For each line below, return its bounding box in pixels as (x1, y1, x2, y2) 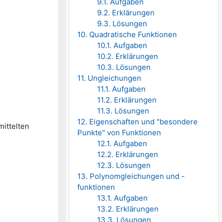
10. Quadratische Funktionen (77, 30, 177, 40)
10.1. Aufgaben (97, 41, 148, 51)
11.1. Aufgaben (97, 84, 146, 94)
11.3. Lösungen (97, 106, 150, 116)
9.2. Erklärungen (97, 8, 155, 18)
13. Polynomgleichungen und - (77, 171, 185, 181)
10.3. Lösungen (97, 62, 151, 72)
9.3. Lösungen (97, 19, 148, 29)
